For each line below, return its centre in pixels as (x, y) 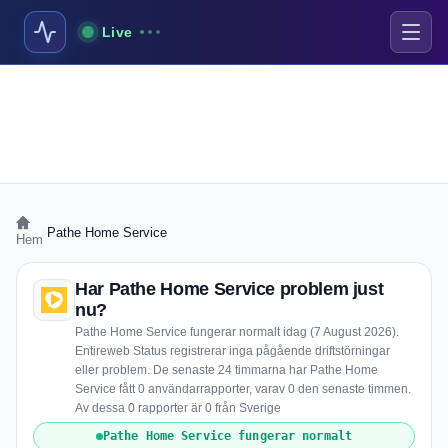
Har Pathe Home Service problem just (229, 289)
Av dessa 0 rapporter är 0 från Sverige (178, 408)
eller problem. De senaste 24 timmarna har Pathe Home (226, 370)
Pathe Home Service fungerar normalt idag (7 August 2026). (237, 332)
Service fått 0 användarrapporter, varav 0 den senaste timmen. (243, 389)
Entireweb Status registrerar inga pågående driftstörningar (232, 351)
